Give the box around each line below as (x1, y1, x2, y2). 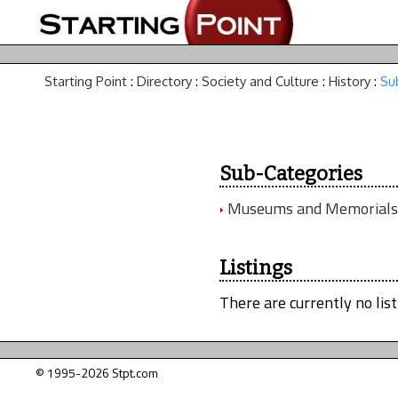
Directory (137, 73, 192, 90)
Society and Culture (202, 73, 319, 90)
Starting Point (44, 73, 127, 90)
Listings (219, 256, 292, 280)
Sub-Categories (219, 162, 362, 186)
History (329, 73, 370, 90)
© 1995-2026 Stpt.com (36, 363, 158, 382)
